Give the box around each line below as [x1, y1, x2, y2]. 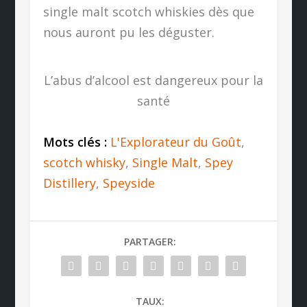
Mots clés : [42, 133, 110, 150]
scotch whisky [42, 153, 125, 171]
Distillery [42, 174, 96, 191]
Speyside [102, 174, 155, 191]
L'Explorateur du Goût [110, 133, 241, 150]
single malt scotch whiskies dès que [42, 3, 254, 20]
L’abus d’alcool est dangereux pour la [43, 71, 263, 88]
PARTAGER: [123, 234, 176, 248]
